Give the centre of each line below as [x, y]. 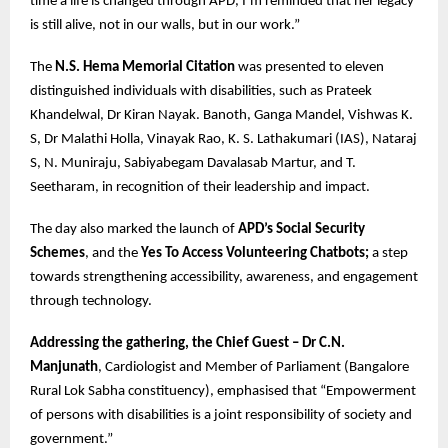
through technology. [91, 302]
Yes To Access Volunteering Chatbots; [255, 254]
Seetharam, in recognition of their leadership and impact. [200, 188]
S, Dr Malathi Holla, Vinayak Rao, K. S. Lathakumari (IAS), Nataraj [223, 140]
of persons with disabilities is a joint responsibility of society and [221, 416]
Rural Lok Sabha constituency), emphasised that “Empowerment [223, 392]
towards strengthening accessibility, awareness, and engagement [224, 278]
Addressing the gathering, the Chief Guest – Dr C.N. [187, 344]
